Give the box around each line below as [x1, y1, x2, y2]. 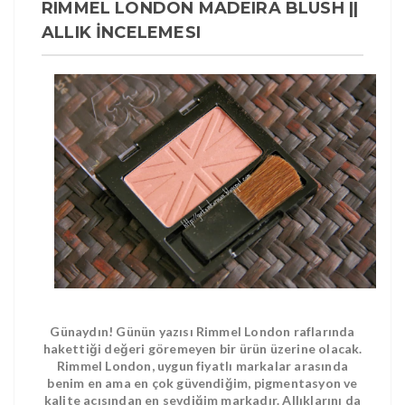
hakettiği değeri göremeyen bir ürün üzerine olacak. [42, 341, 363, 357]
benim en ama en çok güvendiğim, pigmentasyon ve [47, 375, 358, 391]
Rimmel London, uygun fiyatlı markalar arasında [56, 358, 349, 374]
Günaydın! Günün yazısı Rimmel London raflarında [50, 324, 355, 340]
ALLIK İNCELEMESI [42, 22, 201, 42]
